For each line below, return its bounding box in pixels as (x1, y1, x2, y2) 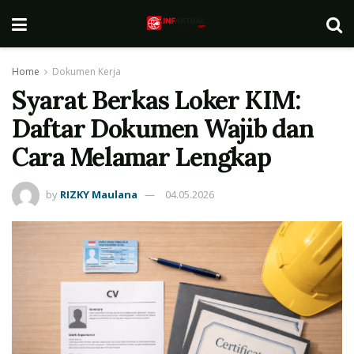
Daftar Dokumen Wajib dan (12, 112, 314, 145)
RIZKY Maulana (60, 186, 137, 201)
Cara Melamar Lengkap (12, 141, 271, 173)
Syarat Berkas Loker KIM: (12, 84, 300, 116)
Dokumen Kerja (52, 65, 121, 78)
